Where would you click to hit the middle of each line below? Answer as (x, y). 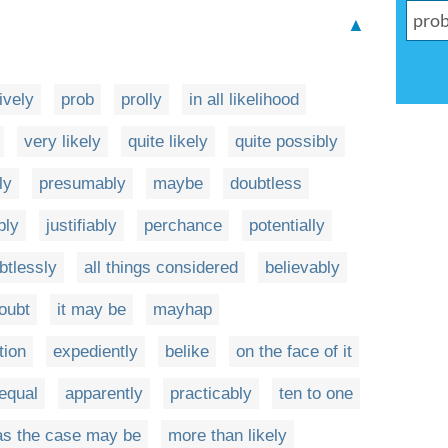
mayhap (182, 309)
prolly (141, 99)
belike (187, 351)
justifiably (81, 225)
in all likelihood (244, 99)
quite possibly (286, 141)
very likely (62, 141)
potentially (287, 225)
